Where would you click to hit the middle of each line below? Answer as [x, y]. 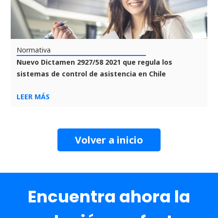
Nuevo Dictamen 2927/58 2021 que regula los [95, 62]
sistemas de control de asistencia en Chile [91, 73]
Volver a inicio [109, 140]
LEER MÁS [33, 96]
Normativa [34, 50]
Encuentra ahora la [109, 196]
